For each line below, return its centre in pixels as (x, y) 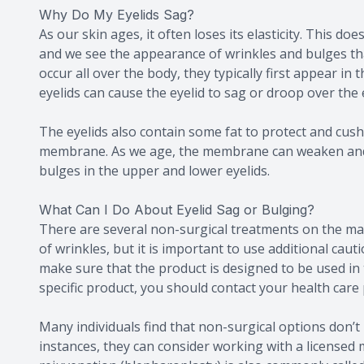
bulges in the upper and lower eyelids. (154, 171)
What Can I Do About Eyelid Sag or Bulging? (177, 210)
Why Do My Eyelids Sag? (117, 15)
